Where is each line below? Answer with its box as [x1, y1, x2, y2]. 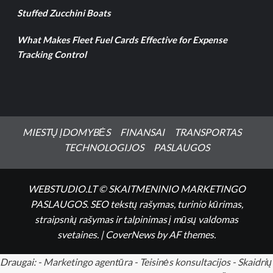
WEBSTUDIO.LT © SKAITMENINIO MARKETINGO [27, 182, 246, 194]
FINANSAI [119, 126, 165, 138]
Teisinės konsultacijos [140, 255, 230, 268]
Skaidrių [238, 255, 272, 268]
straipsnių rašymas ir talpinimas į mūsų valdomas [35, 213, 238, 225]
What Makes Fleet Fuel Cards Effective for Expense [16, 34, 227, 45]
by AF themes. [155, 228, 216, 240]
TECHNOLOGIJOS [63, 141, 144, 153]
